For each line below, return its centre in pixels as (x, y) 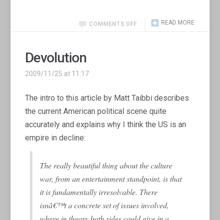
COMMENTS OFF (113, 24)
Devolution (56, 57)
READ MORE (178, 22)
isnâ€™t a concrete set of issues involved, (105, 205)
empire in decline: (55, 137)
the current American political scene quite (96, 111)
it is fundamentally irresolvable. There (99, 192)
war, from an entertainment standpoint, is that (111, 178)
